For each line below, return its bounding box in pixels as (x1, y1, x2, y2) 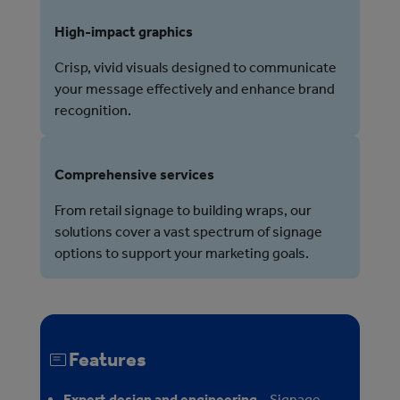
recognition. (54, 101, 137, 119)
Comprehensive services (54, 165, 214, 183)
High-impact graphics (54, 22, 193, 40)
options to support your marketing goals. (54, 244, 314, 262)
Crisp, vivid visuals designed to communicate (54, 58, 337, 76)
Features (69, 346, 146, 371)
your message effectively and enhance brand (54, 79, 335, 97)
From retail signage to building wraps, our (54, 201, 312, 219)
